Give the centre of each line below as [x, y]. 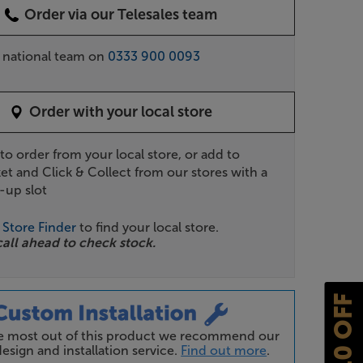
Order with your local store [121, 111]
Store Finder [40, 227]
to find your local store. [148, 227]
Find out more [224, 350]
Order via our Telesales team [121, 14]
